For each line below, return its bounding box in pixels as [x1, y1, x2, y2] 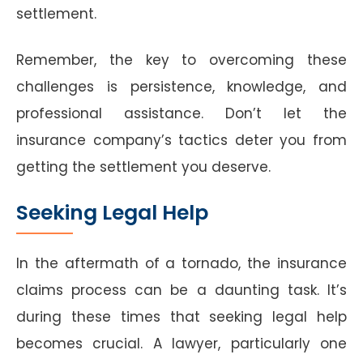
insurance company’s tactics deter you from [16, 130, 347, 150]
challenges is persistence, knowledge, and [16, 76, 347, 96]
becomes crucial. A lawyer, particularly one [16, 333, 347, 353]
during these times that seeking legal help [16, 306, 347, 327]
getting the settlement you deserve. [16, 156, 271, 177]
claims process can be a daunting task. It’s [16, 280, 347, 300]
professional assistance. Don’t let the [16, 103, 347, 123]
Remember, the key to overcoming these [16, 49, 347, 70]
